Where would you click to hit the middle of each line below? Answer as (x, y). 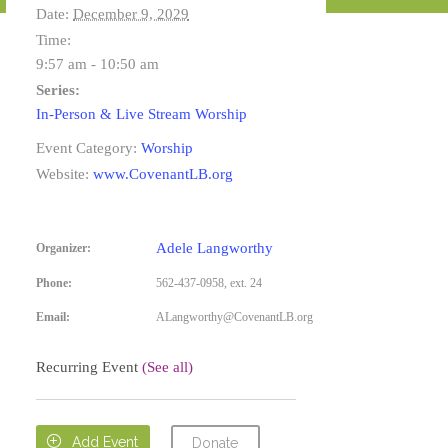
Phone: (54, 283)
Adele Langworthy (214, 248)
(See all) (167, 367)
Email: (53, 317)
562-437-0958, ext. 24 (209, 283)
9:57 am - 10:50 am (97, 64)
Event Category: (86, 148)
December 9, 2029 (131, 14)
